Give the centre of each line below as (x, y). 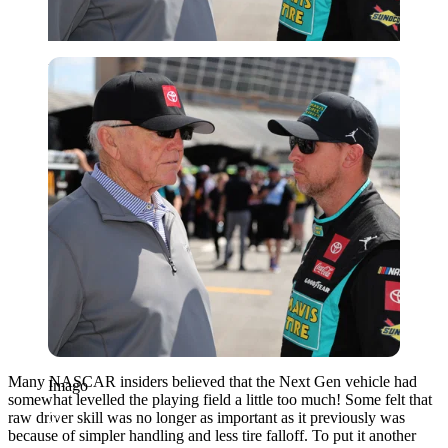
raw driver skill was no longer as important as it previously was (206, 417)
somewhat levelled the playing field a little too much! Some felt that (220, 399)
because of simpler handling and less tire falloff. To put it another (212, 435)
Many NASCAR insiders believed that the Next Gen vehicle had (212, 381)
